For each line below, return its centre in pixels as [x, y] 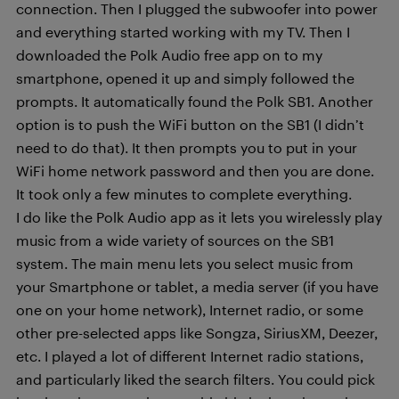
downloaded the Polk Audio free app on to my [169, 55]
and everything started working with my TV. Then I [183, 32]
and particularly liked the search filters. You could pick [195, 379]
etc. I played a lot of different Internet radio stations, [190, 356]
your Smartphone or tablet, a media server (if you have [197, 286]
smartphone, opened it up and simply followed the [185, 78]
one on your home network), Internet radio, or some [190, 309]
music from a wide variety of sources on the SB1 [175, 240]
